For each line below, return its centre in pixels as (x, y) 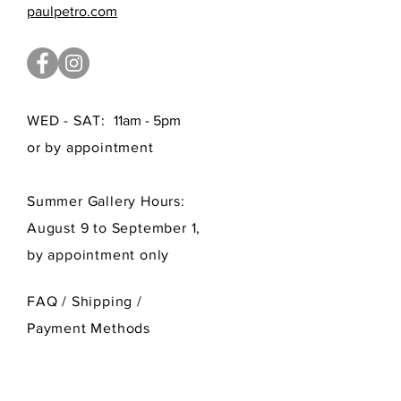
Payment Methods (89, 328)
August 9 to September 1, (114, 228)
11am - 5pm (145, 120)
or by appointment (90, 147)
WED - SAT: (68, 120)
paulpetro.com (72, 11)
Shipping (104, 301)
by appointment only (98, 255)
